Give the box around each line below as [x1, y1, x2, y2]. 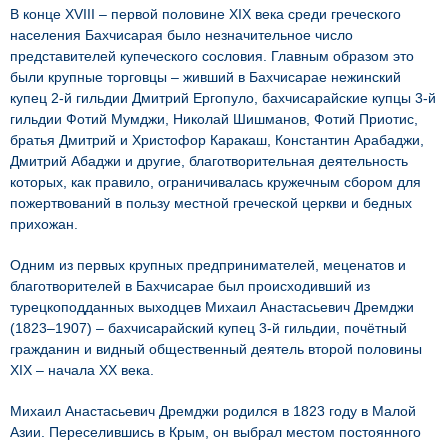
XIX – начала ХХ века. [10, 362, 154, 378]
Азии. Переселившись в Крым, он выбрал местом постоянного [10, 424, 421, 440]
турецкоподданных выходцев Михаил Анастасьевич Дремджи [10, 299, 414, 315]
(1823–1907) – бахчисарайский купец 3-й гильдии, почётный [10, 320, 407, 336]
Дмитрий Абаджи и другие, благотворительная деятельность [10, 153, 408, 169]
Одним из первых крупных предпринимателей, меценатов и [10, 257, 406, 273]
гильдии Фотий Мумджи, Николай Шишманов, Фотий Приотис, [10, 111, 418, 127]
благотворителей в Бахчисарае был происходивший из [10, 278, 370, 294]
